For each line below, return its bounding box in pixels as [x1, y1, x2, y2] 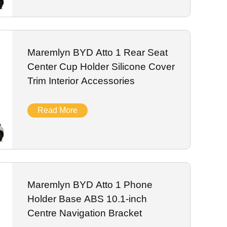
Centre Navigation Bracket [27, 208, 142, 219]
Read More [37, 106, 78, 115]
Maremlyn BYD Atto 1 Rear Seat [27, 47, 168, 58]
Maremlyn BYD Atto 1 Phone [27, 179, 153, 191]
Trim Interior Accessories [27, 75, 135, 87]
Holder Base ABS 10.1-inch [27, 194, 147, 205]
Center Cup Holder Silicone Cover [27, 61, 175, 72]
